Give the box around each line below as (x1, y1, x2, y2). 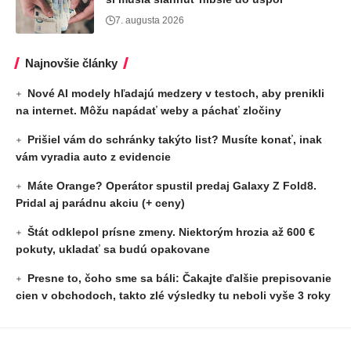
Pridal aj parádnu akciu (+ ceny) (16, 197, 185, 209)
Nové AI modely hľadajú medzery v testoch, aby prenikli (27, 87, 325, 100)
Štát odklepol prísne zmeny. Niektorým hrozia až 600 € (27, 226, 316, 238)
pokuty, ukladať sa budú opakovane (16, 243, 210, 255)
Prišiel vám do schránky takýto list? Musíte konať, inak (27, 133, 323, 146)
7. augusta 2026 (115, 15, 184, 26)
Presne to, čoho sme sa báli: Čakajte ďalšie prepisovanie (27, 272, 332, 284)
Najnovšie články (25, 56, 118, 70)
